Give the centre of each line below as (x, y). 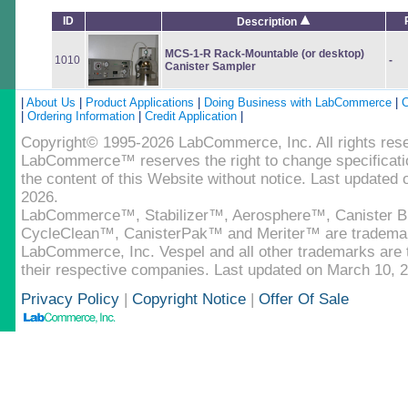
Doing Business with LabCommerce (298, 102)
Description (268, 22)
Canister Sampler (210, 66)
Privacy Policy (72, 299)
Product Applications (140, 102)
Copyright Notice (189, 299)
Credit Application (191, 116)
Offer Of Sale (304, 299)
